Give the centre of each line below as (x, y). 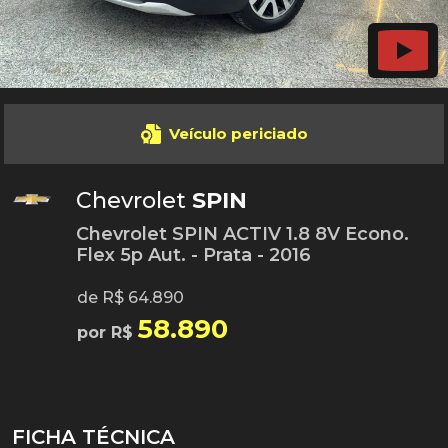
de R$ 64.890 (130, 297)
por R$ (107, 332)
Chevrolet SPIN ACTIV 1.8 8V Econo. (242, 234)
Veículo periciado (238, 133)
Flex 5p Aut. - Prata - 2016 (193, 255)
